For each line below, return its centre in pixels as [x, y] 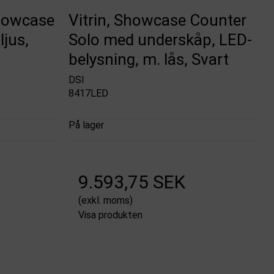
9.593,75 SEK [132, 182]
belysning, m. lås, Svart [149, 59]
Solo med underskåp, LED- [161, 39]
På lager [87, 125]
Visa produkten [111, 215]
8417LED [89, 94]
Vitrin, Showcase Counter [158, 20]
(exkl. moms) [106, 201]
